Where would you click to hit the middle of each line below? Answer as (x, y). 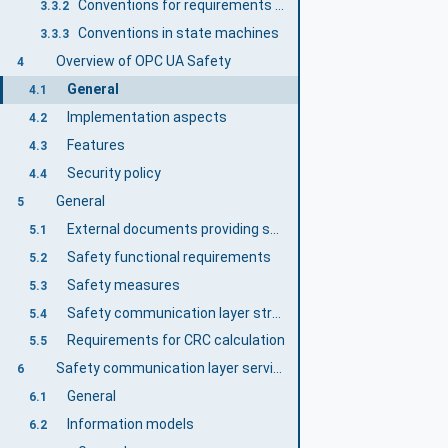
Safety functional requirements (168, 256)
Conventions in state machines (179, 33)
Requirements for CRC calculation (175, 340)
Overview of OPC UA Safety (143, 61)
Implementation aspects (146, 116)
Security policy (113, 172)
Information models (130, 424)
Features (95, 144)
